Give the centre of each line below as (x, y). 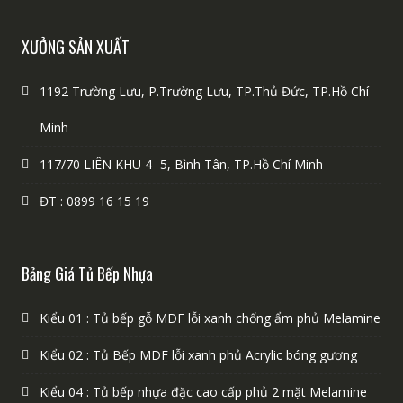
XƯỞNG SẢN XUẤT (75, 46)
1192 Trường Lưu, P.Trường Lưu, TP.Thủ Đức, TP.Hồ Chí (204, 91)
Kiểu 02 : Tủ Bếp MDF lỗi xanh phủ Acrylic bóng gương (198, 354)
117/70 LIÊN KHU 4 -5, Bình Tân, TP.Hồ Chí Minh (181, 164)
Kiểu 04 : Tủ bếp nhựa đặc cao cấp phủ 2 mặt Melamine (203, 391)
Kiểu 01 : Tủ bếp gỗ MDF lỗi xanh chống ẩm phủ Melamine (210, 318)
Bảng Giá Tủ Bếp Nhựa (87, 273)
